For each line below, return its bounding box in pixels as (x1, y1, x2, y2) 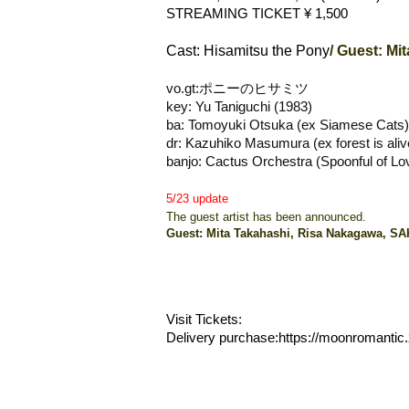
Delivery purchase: (166, 330, 278, 345)
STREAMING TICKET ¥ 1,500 (166, 6, 348, 21)
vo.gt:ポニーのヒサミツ (166, 81, 309, 96)
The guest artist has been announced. (166, 210, 366, 224)
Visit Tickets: (166, 312, 242, 327)
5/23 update (166, 192, 228, 205)
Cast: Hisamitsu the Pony (166, 43, 330, 58)
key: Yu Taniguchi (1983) (166, 100, 312, 114)
